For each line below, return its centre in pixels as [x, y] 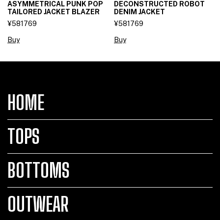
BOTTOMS [39, 171]
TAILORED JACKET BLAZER [54, 12]
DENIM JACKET [139, 12]
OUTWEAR [38, 205]
